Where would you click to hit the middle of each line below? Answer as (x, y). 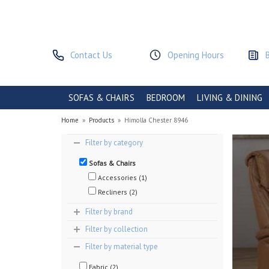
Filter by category (114, 143)
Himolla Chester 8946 (156, 120)
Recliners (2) (117, 192)
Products (101, 120)
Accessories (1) (122, 177)
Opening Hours (196, 55)
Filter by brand (109, 212)
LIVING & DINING (230, 98)
